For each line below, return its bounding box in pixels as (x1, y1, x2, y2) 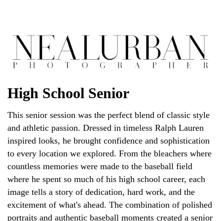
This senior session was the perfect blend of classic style (7, 110, 210, 120)
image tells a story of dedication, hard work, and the (7, 186, 195, 197)
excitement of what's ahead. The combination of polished (7, 199, 212, 210)
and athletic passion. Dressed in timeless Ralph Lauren (7, 122, 204, 133)
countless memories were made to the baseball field (7, 161, 192, 171)
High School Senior (7, 84, 129, 101)
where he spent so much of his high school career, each (7, 174, 205, 184)
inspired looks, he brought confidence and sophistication (7, 135, 210, 146)
